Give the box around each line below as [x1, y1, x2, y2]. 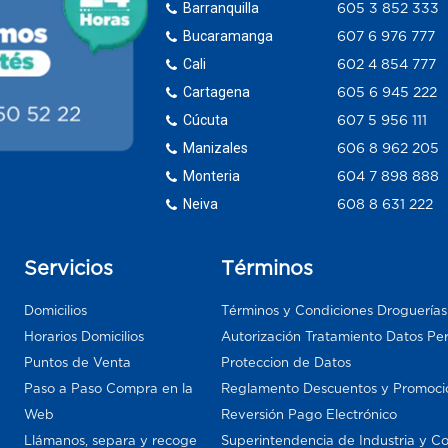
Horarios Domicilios [23, 328, 144, 344]
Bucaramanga [183, 27, 274, 44]
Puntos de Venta [23, 354, 131, 370]
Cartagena [183, 83, 251, 100]
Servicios [23, 256, 113, 279]
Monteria [183, 167, 241, 184]
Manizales [183, 139, 249, 156]
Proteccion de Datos [220, 354, 351, 370]
